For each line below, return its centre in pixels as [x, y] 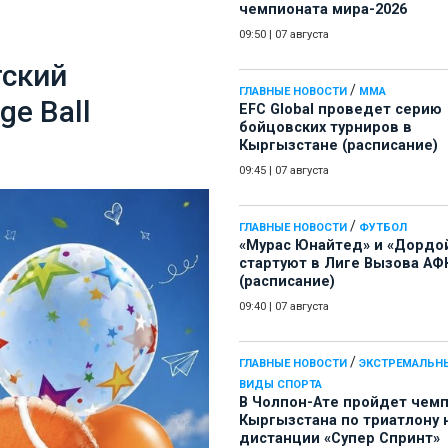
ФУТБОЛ [383, 228]
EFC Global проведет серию [340, 110]
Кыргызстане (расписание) [338, 146]
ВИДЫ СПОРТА [280, 385]
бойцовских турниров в [325, 128]
